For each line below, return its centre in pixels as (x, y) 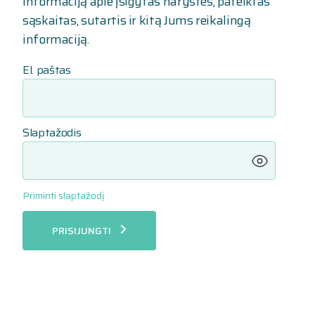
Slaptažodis (52, 133)
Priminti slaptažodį (64, 195)
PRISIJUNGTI (83, 231)
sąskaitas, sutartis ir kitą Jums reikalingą (137, 20)
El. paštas (47, 70)
